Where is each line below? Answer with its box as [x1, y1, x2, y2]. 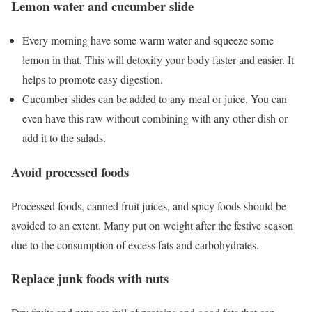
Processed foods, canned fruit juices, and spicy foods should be [11, 198, 286, 213]
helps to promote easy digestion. [22, 72, 166, 87]
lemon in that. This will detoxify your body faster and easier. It [22, 52, 294, 68]
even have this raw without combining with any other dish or [22, 111, 288, 126]
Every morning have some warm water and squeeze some [22, 33, 274, 48]
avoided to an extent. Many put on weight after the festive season [11, 217, 293, 233]
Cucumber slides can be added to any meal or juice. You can [22, 91, 287, 107]
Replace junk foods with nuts [11, 269, 169, 288]
